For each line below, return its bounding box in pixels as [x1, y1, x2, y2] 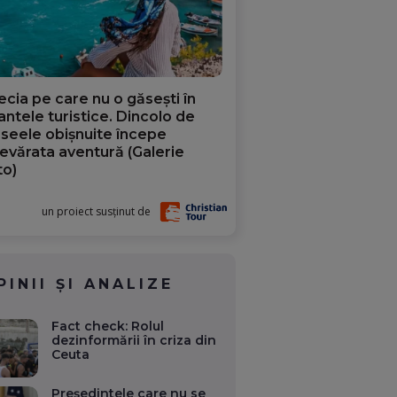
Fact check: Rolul [51, 318, 165, 335]
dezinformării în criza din [51, 332, 217, 349]
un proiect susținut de [42, 204, 152, 220]
